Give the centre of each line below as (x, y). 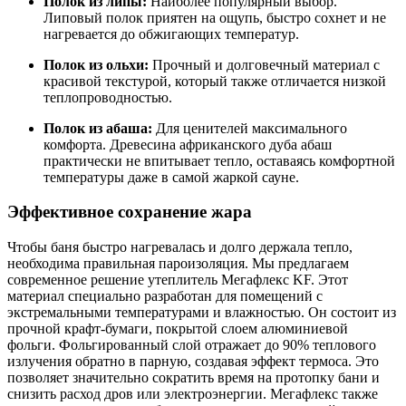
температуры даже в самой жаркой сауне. (171, 177)
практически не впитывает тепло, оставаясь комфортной (219, 160)
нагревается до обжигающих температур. (171, 34)
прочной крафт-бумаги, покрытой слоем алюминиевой (178, 329)
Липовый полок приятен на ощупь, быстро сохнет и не (215, 17)
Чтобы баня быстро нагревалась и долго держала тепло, (180, 247)
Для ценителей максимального (250, 128)
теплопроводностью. (108, 97)
